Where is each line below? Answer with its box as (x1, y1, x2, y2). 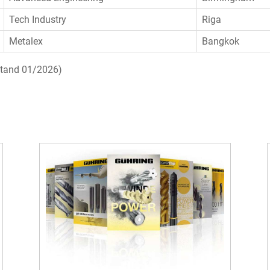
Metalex (9, 36, 43, 48)
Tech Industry (9, 14, 67, 26)
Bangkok (202, 36, 240, 48)
